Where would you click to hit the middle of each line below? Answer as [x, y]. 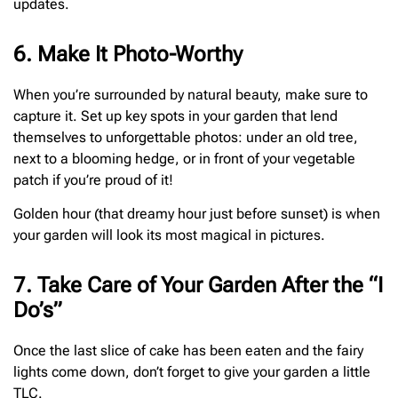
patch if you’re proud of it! [93, 179]
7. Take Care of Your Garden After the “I [198, 286]
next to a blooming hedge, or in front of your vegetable [184, 158]
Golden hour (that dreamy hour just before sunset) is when [197, 214]
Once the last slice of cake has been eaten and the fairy [188, 351]
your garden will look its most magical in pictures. [169, 235]
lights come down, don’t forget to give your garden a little [192, 372]
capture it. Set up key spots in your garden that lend [175, 115]
